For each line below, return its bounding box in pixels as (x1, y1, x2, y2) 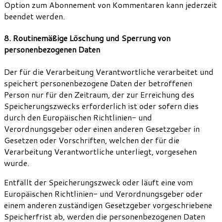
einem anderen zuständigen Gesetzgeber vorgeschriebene (4, 199, 212, 211)
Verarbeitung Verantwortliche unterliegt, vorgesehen (4, 145, 197, 157)
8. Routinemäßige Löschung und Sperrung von (4, 32, 170, 44)
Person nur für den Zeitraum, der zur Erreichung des (4, 88, 194, 100)
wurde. (4, 157, 29, 168)
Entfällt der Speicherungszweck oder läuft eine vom (4, 176, 193, 188)
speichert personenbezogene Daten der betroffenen (4, 77, 192, 89)
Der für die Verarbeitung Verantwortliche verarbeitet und (4, 65, 214, 77)
